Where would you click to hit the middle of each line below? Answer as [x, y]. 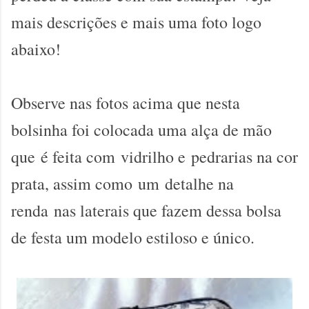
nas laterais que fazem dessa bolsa [168, 210]
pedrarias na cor [245, 157]
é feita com [81, 157]
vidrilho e [156, 157]
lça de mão [235, 130]
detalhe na [197, 183]
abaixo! [39, 49]
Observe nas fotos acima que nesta [126, 103]
